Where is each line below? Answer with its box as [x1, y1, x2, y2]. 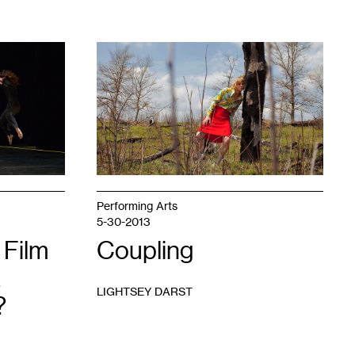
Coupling [97, 236, 193, 265]
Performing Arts [97, 199, 177, 212]
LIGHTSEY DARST [97, 284, 193, 298]
